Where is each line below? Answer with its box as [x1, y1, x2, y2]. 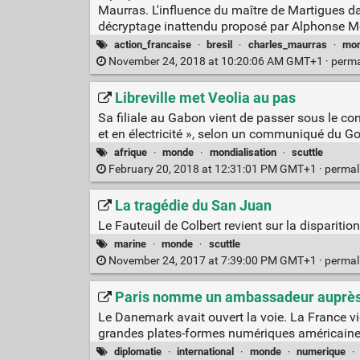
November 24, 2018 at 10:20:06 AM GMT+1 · [105, 55, 331, 68]
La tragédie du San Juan [114, 196, 272, 215]
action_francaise [114, 38, 192, 51]
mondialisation [209, 145, 276, 158]
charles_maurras [247, 38, 327, 51]
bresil [207, 38, 233, 51]
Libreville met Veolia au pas [114, 88, 296, 107]
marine [114, 237, 147, 250]
